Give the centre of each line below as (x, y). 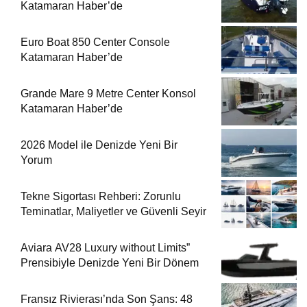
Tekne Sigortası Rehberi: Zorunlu (101, 196)
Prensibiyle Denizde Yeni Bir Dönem (110, 262)
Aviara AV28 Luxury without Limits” (105, 247)
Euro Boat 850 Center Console (95, 42)
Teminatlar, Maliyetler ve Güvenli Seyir (113, 211)
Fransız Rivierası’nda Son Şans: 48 (107, 299)
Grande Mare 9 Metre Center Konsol (108, 93)
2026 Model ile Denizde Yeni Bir (99, 145)
